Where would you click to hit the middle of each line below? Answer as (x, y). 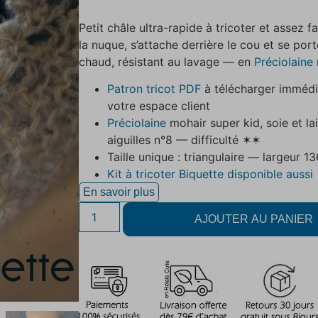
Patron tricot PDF (154, 89)
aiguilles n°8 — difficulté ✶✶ (184, 140)
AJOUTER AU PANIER (254, 219)
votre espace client (159, 106)
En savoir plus (119, 192)
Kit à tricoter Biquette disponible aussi (210, 174)
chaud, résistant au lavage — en (167, 61)
